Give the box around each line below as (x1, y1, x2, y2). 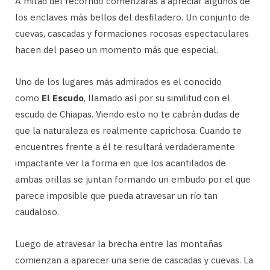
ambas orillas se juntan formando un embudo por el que (15, 173, 251, 185)
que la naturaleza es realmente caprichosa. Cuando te (15, 124, 242, 136)
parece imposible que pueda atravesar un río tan (15, 189, 218, 201)
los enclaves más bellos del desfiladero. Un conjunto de (15, 11, 250, 23)
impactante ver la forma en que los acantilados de (15, 157, 226, 169)
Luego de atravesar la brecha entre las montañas (15, 237, 222, 250)
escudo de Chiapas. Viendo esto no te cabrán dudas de (15, 108, 240, 120)
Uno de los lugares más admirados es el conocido (15, 75, 222, 87)
